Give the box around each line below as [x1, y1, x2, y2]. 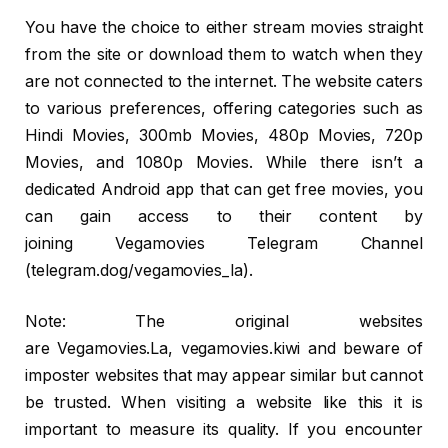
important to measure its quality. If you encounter [25, 420, 423, 440]
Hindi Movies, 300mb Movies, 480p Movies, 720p [25, 125, 423, 145]
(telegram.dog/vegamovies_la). [25, 260, 253, 280]
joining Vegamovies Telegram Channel [25, 233, 423, 253]
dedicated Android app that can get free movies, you [25, 179, 423, 199]
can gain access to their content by [25, 206, 423, 226]
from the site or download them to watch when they [25, 44, 423, 64]
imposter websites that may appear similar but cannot [25, 366, 423, 386]
